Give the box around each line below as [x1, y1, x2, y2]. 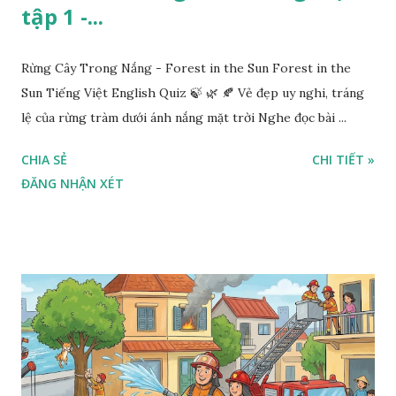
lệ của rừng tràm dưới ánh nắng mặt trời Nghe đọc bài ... [21, 110, 346, 126]
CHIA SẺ [21, 151, 67, 169]
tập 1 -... [21, 2, 103, 32]
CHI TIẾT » [312, 151, 375, 169]
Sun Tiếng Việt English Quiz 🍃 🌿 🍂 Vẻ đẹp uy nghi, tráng [21, 85, 364, 102]
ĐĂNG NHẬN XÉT [21, 175, 124, 193]
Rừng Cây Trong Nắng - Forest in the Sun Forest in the [21, 60, 351, 77]
